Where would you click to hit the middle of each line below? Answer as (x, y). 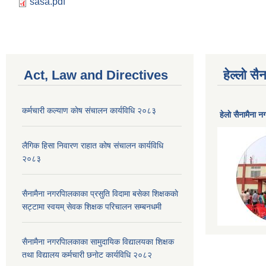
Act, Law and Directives (96, 75)
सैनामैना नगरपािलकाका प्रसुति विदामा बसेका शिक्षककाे (100, 193)
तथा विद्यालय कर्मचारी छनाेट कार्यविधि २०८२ (87, 254)
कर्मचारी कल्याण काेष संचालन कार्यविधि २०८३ (89, 110)
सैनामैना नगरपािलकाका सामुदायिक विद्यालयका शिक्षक (98, 241)
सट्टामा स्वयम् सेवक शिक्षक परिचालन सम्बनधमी (92, 206)
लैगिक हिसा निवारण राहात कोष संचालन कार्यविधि (93, 145)
